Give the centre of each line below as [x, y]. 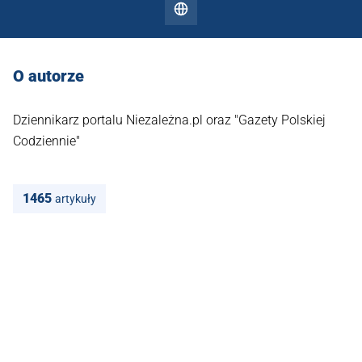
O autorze [48, 76]
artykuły [76, 198]
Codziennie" [46, 141]
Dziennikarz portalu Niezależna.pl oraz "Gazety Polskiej [169, 120]
